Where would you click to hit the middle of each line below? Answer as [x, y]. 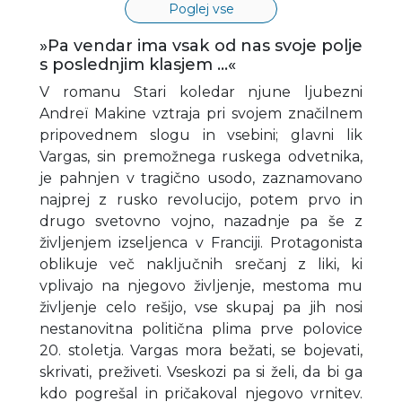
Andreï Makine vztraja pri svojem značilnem [201, 114]
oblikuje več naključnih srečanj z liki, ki [201, 265]
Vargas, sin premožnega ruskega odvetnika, [201, 157]
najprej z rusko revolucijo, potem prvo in [201, 200]
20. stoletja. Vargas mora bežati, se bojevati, [201, 351]
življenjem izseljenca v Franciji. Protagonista [201, 243]
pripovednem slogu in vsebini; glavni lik [201, 135]
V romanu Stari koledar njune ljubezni [201, 92]
